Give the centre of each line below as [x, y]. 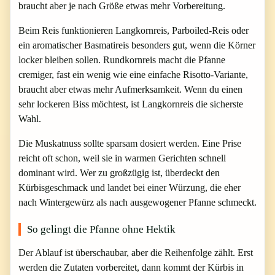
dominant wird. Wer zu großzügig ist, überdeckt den [119, 173]
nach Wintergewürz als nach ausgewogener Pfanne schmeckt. [137, 202]
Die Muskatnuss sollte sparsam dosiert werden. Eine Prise [130, 143]
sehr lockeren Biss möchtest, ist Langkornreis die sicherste [131, 104]
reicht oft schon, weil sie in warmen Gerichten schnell [122, 158]
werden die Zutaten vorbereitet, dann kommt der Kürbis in [131, 267]
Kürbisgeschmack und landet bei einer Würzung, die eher [130, 188]
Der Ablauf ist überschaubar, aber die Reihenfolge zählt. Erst [136, 253]
